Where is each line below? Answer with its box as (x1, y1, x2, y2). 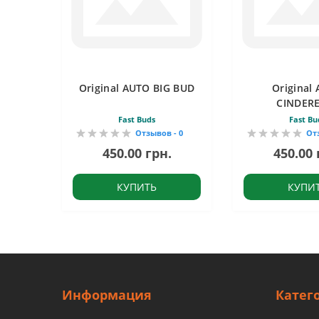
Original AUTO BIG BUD (78, 81, 195, 95)
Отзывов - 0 (135, 127, 183, 138)
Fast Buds (118, 114, 155, 125)
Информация (62, 286, 152, 303)
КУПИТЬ (117, 180, 157, 194)
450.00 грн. (102, 145, 172, 162)
